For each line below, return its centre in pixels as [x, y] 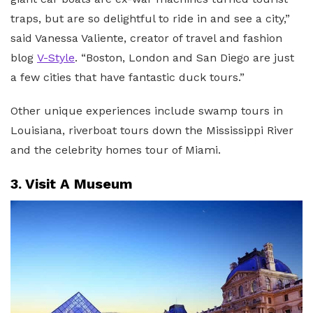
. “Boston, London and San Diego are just [184, 57]
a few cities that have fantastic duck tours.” [128, 77]
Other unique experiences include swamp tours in [147, 110]
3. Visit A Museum [72, 183]
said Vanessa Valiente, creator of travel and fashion [146, 38]
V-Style [56, 57]
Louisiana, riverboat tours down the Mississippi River [152, 130]
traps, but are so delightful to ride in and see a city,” [150, 18]
